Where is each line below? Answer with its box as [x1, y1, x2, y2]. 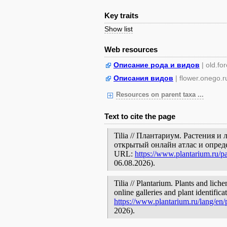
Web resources [104, 45, 158, 54]
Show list [104, 25, 133, 33]
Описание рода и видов [113, 61, 200, 69]
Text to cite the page [104, 112, 175, 121]
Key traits [104, 11, 138, 20]
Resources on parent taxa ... [116, 91, 204, 98]
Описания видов [113, 74, 173, 82]
